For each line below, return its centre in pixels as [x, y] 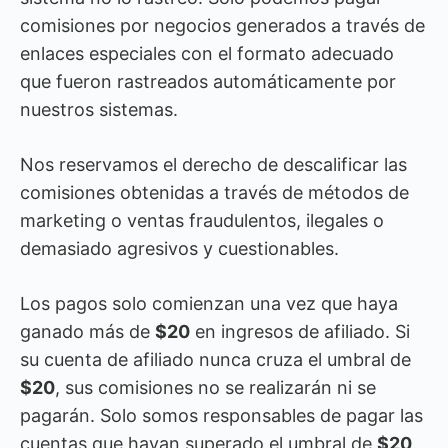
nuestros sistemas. [99, 109]
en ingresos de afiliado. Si [300, 331]
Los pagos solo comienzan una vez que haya [209, 303]
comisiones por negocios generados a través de [222, 25]
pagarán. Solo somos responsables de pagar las [221, 415]
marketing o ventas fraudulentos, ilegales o [202, 220]
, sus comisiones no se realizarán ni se [215, 387]
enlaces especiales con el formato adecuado [207, 53]
